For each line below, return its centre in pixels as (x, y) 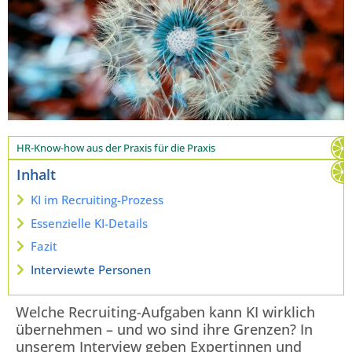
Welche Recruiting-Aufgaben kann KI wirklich (165, 312)
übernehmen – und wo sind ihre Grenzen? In (164, 329)
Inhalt (36, 175)
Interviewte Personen (91, 269)
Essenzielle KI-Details (89, 223)
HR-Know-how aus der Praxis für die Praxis (116, 148)
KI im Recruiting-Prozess (97, 200)
